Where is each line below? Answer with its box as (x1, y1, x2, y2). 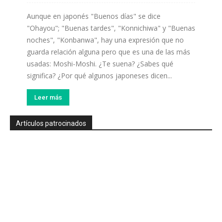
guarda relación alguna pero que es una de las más (27, 47, 190, 56)
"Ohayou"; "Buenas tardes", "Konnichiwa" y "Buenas (27, 23, 195, 33)
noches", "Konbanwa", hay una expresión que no (27, 35, 184, 45)
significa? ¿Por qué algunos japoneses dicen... (27, 70, 172, 80)
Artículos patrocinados (16, 119, 86, 127)
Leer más (34, 93, 62, 101)
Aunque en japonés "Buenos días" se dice (27, 11, 161, 21)
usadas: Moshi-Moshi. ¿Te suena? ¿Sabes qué (27, 58, 173, 68)
